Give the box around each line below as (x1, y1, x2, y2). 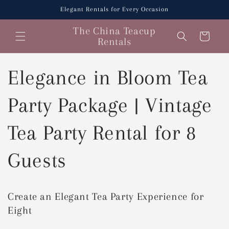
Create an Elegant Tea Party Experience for (8, 191, 204, 202)
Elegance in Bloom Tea (8, 66, 208, 89)
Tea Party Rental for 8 (8, 121, 196, 145)
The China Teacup (73, 25, 156, 37)
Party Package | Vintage (8, 94, 212, 117)
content (15, 10, 42, 22)
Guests (8, 149, 66, 172)
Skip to (15, 1, 41, 13)
